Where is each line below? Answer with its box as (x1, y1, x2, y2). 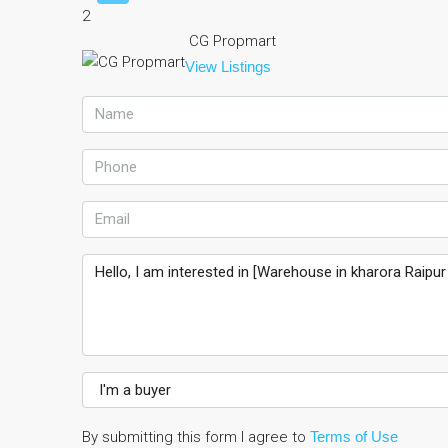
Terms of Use (310, 428, 398, 445)
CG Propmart (189, 32, 276, 50)
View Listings (185, 58, 271, 75)
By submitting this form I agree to (82, 428, 310, 446)
